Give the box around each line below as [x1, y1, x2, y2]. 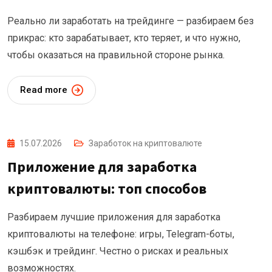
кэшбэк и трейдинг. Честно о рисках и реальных [7, 245, 228, 257]
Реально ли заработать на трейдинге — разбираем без [7, 15, 254, 27]
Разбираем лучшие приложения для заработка [7, 211, 220, 223]
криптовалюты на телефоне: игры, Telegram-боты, [7, 228, 234, 240]
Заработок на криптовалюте [89, 138, 202, 149]
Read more [20, 84, 67, 96]
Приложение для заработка [7, 157, 197, 177]
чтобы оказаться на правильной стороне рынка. [7, 49, 225, 61]
